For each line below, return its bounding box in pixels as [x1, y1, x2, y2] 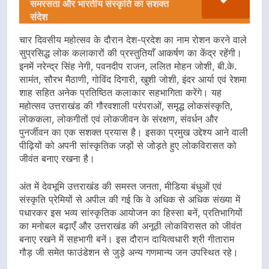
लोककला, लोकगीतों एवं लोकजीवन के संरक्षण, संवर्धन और [19, 112, 218, 125]
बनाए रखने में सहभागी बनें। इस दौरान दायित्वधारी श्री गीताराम [19, 232, 234, 245]
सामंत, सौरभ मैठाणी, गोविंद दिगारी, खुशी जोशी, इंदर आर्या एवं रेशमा [19, 73, 247, 85]
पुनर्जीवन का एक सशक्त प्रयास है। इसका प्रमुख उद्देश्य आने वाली [19, 125, 248, 138]
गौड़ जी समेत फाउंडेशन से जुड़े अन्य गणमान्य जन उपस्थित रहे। [19, 246, 238, 258]
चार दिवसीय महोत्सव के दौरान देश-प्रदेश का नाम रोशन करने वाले [19, 33, 247, 46]
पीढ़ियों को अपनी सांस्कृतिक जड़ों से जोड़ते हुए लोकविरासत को [19, 139, 237, 151]
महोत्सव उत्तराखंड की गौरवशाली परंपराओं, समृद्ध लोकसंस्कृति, [19, 99, 232, 112]
